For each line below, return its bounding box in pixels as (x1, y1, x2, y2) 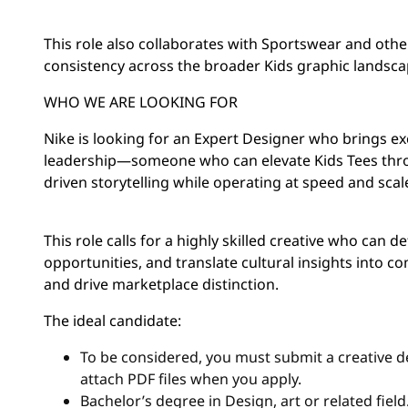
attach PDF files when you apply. (79, 369, 301, 389)
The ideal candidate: (43, 311, 181, 331)
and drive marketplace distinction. (43, 274, 279, 294)
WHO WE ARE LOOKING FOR (43, 92, 238, 112)
